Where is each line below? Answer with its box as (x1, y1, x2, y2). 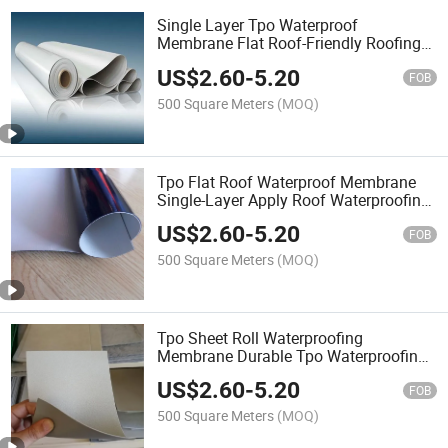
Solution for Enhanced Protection (157, 50, 391, 73)
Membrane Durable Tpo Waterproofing (157, 344, 428, 367)
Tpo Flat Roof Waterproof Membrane (157, 170, 417, 193)
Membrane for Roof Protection (157, 362, 372, 385)
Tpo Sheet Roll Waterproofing (157, 326, 364, 349)
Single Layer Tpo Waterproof (157, 14, 359, 37)
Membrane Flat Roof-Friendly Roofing (157, 32, 422, 55)
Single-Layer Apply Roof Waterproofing (157, 188, 431, 211)
